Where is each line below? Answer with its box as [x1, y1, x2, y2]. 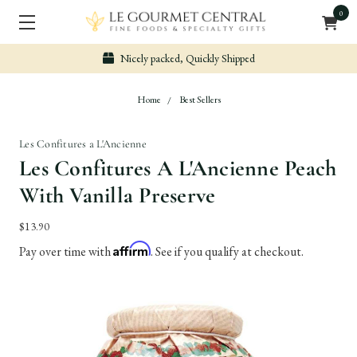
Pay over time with [19, 243, 113, 260]
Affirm [113, 241, 151, 257]
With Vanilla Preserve [19, 182, 216, 209]
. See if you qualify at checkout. [151, 243, 304, 260]
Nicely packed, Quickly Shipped [117, 51, 255, 65]
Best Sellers [178, 93, 221, 106]
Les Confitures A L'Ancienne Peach [19, 155, 337, 182]
